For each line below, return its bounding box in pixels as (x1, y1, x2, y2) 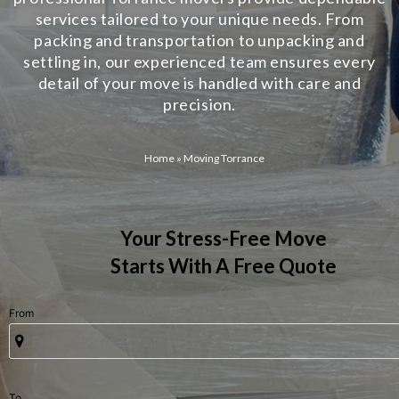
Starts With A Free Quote (110, 254, 337, 278)
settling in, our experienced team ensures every (23, 52, 376, 71)
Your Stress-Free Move (120, 226, 327, 250)
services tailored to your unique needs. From (35, 9, 364, 28)
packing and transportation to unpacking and (34, 30, 365, 50)
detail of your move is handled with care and (37, 73, 362, 93)
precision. (163, 94, 236, 114)
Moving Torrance (183, 151, 265, 165)
